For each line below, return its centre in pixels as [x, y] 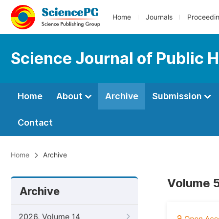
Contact [35, 122]
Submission [178, 96]
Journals [159, 17]
